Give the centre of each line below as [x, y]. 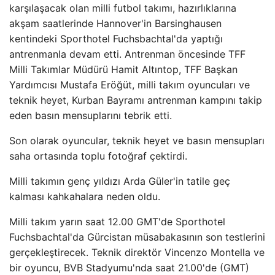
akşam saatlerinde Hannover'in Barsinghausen [115, 23]
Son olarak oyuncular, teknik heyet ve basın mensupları [137, 141]
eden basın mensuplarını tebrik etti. [91, 115]
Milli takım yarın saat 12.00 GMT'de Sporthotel [117, 222]
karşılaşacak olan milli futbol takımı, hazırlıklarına [123, 8]
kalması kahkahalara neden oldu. [85, 196]
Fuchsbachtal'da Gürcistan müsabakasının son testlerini [137, 237]
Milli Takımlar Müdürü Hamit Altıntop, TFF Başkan [123, 69]
